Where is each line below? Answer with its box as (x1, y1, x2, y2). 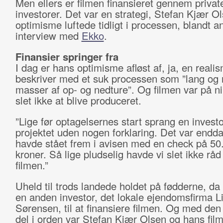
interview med (15, 28, 82, 43)
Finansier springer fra (15, 49, 118, 64)
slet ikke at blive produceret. (15, 93, 144, 108)
